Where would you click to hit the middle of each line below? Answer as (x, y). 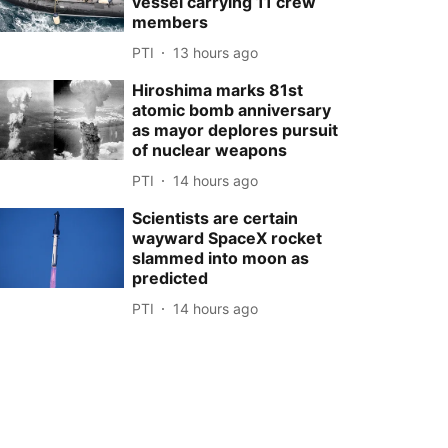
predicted (170, 278)
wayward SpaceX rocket (227, 238)
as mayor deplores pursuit (235, 130)
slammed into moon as (221, 258)
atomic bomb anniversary (232, 110)
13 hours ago (216, 52)
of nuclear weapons (210, 150)
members (170, 22)
